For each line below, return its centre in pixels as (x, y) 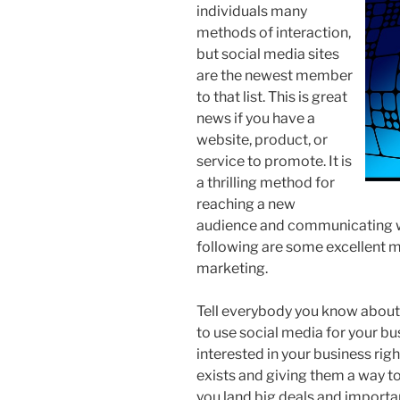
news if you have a (256, 118)
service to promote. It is (274, 161)
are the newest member (275, 75)
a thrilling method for (266, 182)
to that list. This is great (272, 96)
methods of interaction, (274, 32)
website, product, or (262, 139)
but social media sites (268, 54)
